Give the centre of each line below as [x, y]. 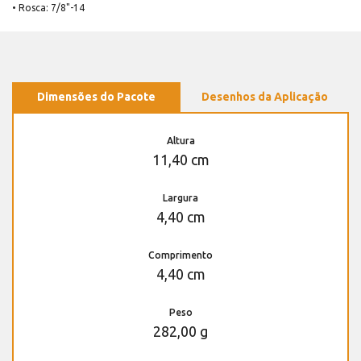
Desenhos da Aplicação [265, 96]
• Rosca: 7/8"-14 [48, 7]
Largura [180, 197]
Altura [180, 140]
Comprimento [180, 255]
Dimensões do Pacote [96, 96]
